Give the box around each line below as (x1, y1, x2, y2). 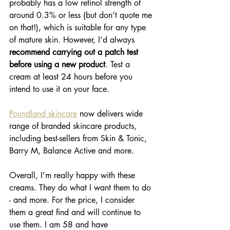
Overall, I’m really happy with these (9, 170, 138, 181)
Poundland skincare (9, 108, 77, 120)
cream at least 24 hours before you (9, 71, 135, 83)
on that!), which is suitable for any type (9, 22, 148, 33)
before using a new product (9, 59, 105, 70)
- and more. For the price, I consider (9, 195, 137, 206)
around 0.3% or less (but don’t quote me (9, 10, 155, 21)
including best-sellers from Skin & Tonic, (9, 133, 149, 144)
